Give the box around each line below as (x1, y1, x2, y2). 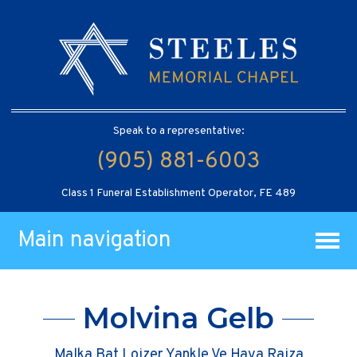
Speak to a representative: (112, 124, 245, 138)
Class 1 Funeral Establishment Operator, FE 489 (61, 186, 296, 200)
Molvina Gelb (83, 300, 274, 336)
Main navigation (18, 226, 172, 255)
